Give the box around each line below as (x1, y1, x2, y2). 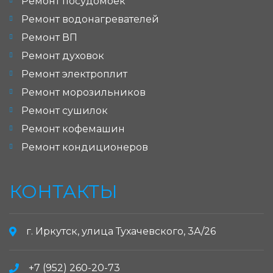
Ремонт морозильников (21, 87, 146, 99)
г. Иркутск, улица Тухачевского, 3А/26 (26, 225, 216, 238)
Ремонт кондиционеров (21, 141, 148, 154)
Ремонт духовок (21, 50, 104, 62)
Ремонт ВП (21, 32, 77, 44)
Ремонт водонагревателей (21, 13, 159, 26)
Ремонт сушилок (21, 105, 108, 117)
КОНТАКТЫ (9, 180, 118, 204)
